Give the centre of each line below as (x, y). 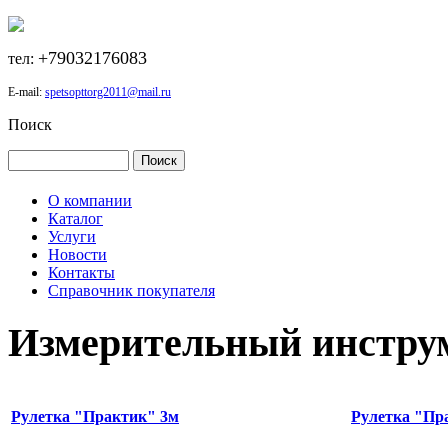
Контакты (81, 273)
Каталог (75, 219)
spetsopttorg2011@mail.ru (108, 92)
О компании (90, 201)
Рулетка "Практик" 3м (95, 416)
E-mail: (26, 92)
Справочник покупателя (131, 291)
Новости (77, 255)
